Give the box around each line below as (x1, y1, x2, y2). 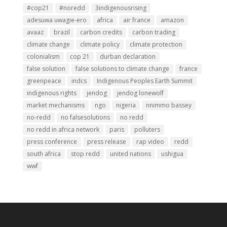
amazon (160, 16, 184, 24)
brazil (53, 28, 70, 36)
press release (87, 137, 126, 146)
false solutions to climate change (75, 64, 169, 73)
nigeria (116, 101, 136, 109)
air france (123, 16, 150, 24)
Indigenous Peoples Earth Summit (96, 77, 193, 85)
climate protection (129, 40, 182, 49)
